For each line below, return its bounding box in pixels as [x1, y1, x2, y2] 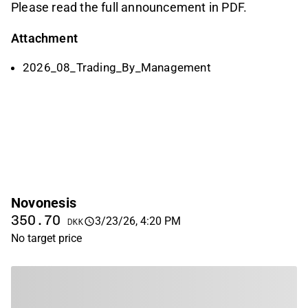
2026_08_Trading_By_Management [23, 60, 211, 75]
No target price [11, 232, 82, 245]
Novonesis [11, 195, 76, 212]
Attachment [11, 31, 78, 46]
